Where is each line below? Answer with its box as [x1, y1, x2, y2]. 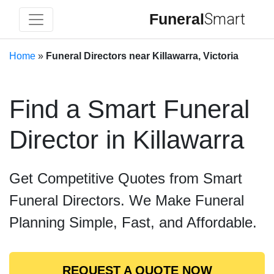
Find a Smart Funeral [9, 95, 250, 124]
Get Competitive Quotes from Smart [9, 170, 242, 187]
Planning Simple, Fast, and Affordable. [9, 214, 257, 231]
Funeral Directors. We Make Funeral [9, 192, 244, 209]
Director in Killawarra [9, 125, 244, 154]
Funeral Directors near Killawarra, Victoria [46, 51, 239, 61]
